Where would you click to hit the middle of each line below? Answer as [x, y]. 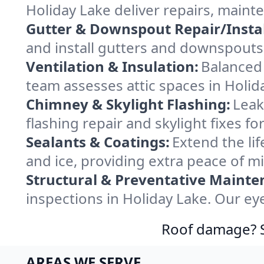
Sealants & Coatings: [98, 142]
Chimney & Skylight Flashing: [128, 104]
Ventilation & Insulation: [112, 66]
